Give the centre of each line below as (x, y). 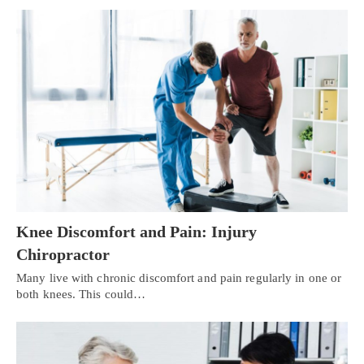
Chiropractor (63, 254)
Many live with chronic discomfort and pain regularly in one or (179, 277)
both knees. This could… (81, 294)
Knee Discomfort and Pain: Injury (136, 231)
